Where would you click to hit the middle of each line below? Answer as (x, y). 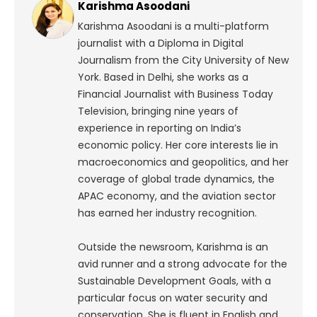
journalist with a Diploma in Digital (161, 44)
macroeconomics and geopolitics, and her (183, 162)
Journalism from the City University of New (183, 60)
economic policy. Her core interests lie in (178, 145)
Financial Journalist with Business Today (175, 94)
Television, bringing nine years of (158, 111)
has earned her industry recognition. (167, 213)
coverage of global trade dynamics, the (176, 179)
